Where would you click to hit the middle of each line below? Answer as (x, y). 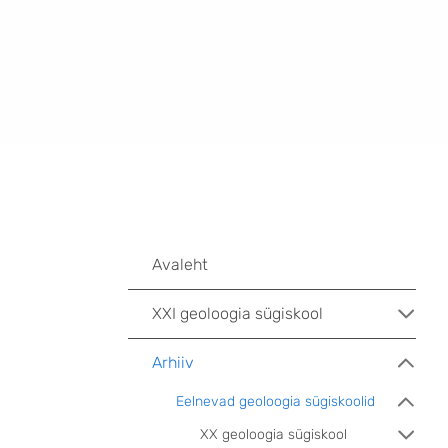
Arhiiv (173, 362)
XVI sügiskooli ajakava (206, 180)
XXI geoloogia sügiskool (237, 313)
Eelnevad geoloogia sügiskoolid (275, 401)
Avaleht (180, 264)
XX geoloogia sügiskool (273, 434)
